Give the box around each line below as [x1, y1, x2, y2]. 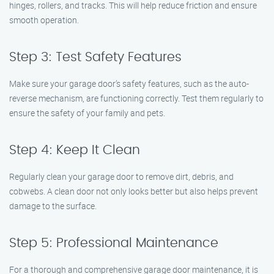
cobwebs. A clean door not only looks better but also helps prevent [9, 185, 258, 197]
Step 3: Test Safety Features [9, 51, 182, 64]
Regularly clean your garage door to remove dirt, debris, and [9, 171, 234, 182]
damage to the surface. [9, 200, 97, 212]
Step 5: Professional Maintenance [9, 237, 218, 250]
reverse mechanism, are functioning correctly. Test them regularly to [9, 92, 264, 104]
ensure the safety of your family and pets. [9, 107, 165, 119]
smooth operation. [9, 14, 79, 26]
